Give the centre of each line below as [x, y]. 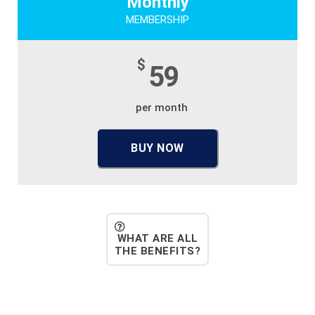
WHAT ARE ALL [157, 238]
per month [161, 108]
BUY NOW [157, 148]
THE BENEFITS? [157, 251]
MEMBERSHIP [157, 20]
